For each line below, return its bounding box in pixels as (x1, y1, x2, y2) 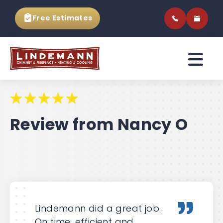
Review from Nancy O (10, 113, 188, 135)
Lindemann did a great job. (35, 202, 161, 215)
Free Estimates (32, 13, 93, 23)
